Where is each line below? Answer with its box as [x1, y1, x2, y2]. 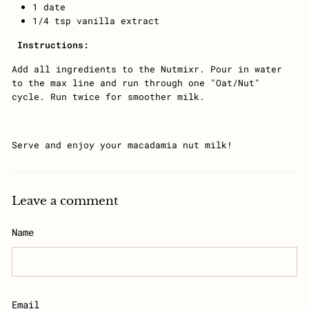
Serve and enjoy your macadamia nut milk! [12, 139, 232, 151]
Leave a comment [12, 193, 118, 208]
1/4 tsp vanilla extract [32, 14, 159, 27]
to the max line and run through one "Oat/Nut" [12, 77, 260, 89]
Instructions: [12, 39, 89, 51]
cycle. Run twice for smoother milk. [12, 90, 205, 103]
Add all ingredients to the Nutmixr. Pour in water [12, 63, 282, 75]
